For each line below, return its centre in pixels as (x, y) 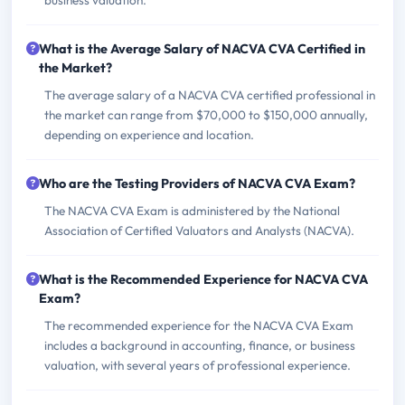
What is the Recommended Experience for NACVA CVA (203, 280)
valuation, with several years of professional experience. (198, 366)
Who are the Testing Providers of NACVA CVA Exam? (197, 184)
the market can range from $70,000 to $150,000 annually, (206, 115)
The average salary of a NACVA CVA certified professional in (210, 95)
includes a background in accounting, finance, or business (200, 346)
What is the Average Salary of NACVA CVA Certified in (202, 49)
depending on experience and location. (149, 135)
